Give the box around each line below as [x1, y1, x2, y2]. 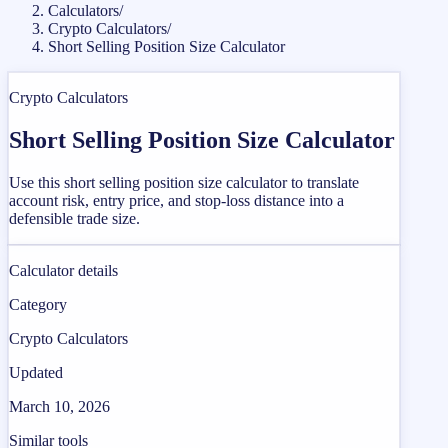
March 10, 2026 [9, 397, 110, 415]
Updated [9, 363, 63, 381]
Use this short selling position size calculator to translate [9, 173, 359, 191]
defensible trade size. [9, 209, 140, 227]
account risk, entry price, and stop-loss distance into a [9, 191, 344, 209]
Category [9, 295, 67, 313]
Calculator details [9, 261, 118, 279]
